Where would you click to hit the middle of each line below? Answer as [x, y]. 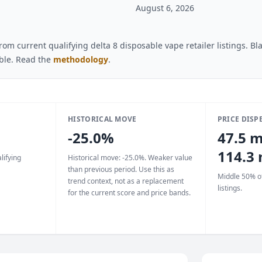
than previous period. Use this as [121, 169]
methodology [81, 59]
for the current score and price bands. [130, 193]
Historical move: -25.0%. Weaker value [130, 158]
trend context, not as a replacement [126, 181]
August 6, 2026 [165, 8]
